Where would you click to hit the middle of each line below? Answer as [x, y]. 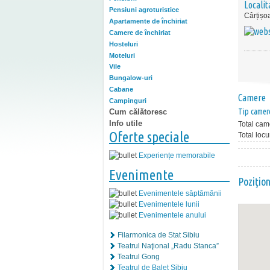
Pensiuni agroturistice [144, 10]
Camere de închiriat [140, 32]
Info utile [126, 123]
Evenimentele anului [172, 215]
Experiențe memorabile [177, 155]
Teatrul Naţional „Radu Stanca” [168, 246]
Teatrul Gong [139, 256]
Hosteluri [124, 44]
